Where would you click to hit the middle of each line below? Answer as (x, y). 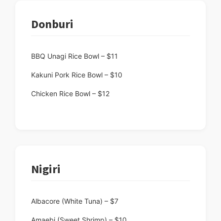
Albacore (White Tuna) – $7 (75, 201)
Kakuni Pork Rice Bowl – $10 (77, 75)
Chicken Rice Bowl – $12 (70, 94)
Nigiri (46, 169)
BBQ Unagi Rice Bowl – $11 (74, 56)
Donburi (52, 24)
